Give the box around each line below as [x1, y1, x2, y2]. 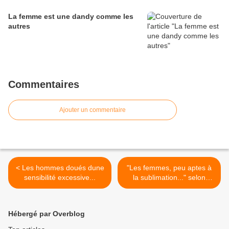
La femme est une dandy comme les [8, 12, 133, 21]
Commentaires [8, 79, 79, 90]
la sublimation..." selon [133, 173, 205, 182]
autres [8, 22, 30, 31]
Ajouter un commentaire [59, 106, 126, 114]
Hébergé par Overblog [8, 210, 85, 218]
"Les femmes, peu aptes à [127, 164, 212, 172]
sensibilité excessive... [24, 173, 96, 182]
